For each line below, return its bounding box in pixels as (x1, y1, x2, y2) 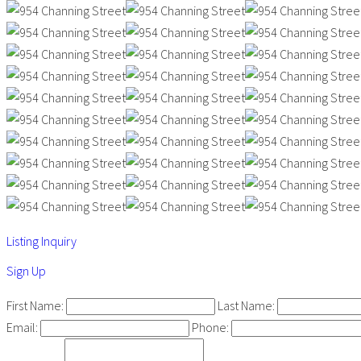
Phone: (192, 319, 229, 335)
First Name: (6, 297, 64, 313)
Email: (6, 319, 38, 335)
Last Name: (218, 297, 275, 313)
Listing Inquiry (6, 233, 77, 249)
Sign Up (6, 263, 46, 279)
